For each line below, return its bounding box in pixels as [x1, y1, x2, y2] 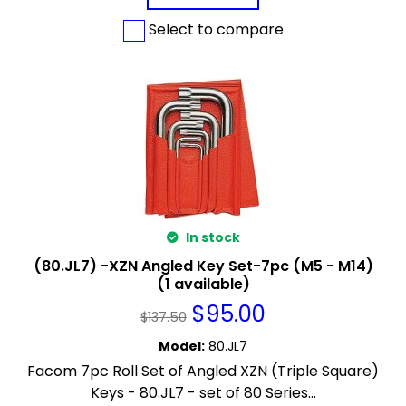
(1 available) [156, 273, 250, 295]
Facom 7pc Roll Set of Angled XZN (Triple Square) [27, 360, 379, 382]
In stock [182, 227, 240, 246]
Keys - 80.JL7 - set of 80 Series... [90, 382, 316, 403]
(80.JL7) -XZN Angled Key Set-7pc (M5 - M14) [33, 255, 373, 276]
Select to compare [144, 19, 284, 41]
